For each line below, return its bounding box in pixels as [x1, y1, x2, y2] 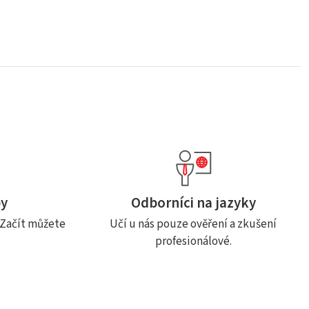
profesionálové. [154, 233, 232, 250]
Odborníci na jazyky [130, 192, 256, 213]
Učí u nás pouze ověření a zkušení [110, 216, 277, 232]
